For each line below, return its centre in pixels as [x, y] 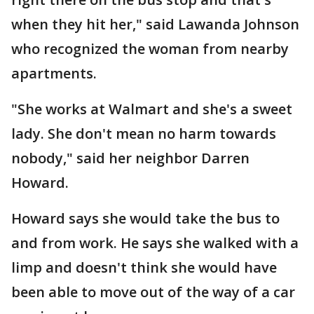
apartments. [56, 73]
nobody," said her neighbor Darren [130, 158]
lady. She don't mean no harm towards [144, 134]
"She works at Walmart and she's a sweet [152, 109]
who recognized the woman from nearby [150, 49]
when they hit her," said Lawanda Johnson [155, 24]
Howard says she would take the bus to [145, 218]
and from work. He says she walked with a [155, 243]
